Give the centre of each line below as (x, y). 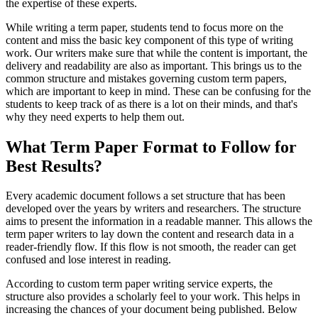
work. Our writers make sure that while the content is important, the (157, 53)
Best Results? (54, 166)
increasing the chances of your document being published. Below (152, 309)
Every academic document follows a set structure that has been (146, 196)
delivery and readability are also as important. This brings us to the (154, 65)
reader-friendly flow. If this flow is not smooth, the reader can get (151, 247)
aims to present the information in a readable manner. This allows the (159, 221)
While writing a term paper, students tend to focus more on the (144, 27)
